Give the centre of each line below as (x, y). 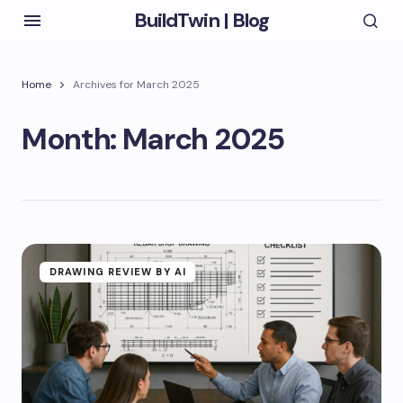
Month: (72, 139)
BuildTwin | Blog (201, 20)
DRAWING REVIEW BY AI (118, 272)
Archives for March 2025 (136, 85)
